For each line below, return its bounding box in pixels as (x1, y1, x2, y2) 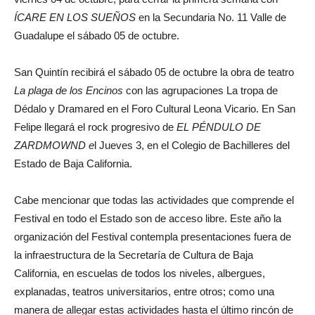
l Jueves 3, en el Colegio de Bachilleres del (94, 139, 290, 152)
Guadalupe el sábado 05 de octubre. (14, 30, 179, 42)
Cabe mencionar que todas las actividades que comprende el (14, 194, 294, 207)
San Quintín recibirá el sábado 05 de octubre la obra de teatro (14, 66, 294, 79)
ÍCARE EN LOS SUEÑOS (14, 11, 139, 24)
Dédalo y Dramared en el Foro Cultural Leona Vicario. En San (14, 103, 295, 115)
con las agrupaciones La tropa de (123, 84, 278, 97)
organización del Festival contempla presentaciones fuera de (14, 231, 291, 243)
